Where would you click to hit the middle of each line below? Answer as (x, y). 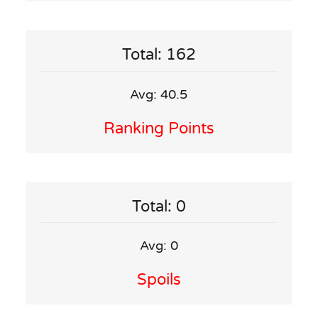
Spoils (159, 280)
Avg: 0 (159, 246)
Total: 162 (159, 55)
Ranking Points (159, 128)
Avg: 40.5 (159, 94)
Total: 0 (159, 206)
